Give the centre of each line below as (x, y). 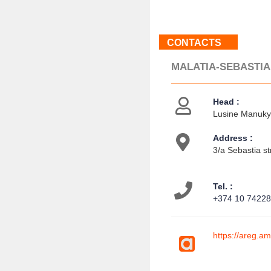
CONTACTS (194, 43)
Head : (227, 102)
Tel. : (223, 187)
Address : (233, 138)
